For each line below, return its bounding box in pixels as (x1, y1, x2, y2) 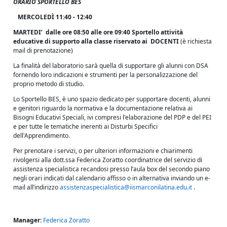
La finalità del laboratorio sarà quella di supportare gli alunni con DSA (13, 61, 208, 70)
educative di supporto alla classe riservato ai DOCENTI (13, 36, 180, 46)
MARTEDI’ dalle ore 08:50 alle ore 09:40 (13, 27, 132, 36)
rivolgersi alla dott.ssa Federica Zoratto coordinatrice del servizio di (13, 155, 202, 164)
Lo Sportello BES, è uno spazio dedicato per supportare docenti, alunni (13, 94, 210, 103)
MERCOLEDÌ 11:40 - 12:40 (13, 12, 92, 21)
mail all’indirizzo (13, 182, 60, 192)
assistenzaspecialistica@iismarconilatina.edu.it (60, 182, 192, 192)
